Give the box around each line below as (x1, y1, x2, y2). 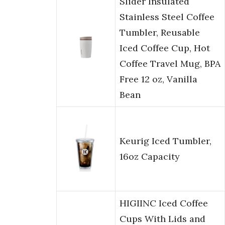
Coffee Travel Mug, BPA (120, 58, 220, 70)
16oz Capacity (120, 151, 180, 163)
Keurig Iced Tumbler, (120, 135, 211, 147)
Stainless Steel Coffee (120, 11, 214, 23)
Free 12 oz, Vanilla (120, 73, 197, 85)
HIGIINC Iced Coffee (120, 197, 208, 209)
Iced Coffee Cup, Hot (120, 42, 210, 54)
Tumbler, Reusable (120, 27, 200, 39)
